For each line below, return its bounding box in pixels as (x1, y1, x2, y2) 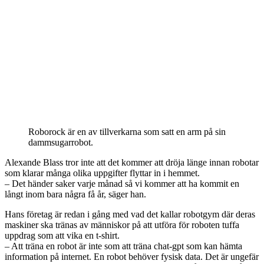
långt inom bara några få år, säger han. (5, 189, 146, 199)
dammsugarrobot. (28, 137, 93, 147)
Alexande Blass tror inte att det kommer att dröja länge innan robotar (5, 157, 259, 167)
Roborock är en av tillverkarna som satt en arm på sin (28, 126, 226, 137)
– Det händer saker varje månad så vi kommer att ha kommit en (5, 178, 239, 189)
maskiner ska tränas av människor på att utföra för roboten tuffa (5, 219, 239, 230)
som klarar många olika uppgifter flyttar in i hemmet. (5, 167, 200, 178)
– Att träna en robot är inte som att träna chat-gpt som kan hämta (5, 240, 242, 251)
